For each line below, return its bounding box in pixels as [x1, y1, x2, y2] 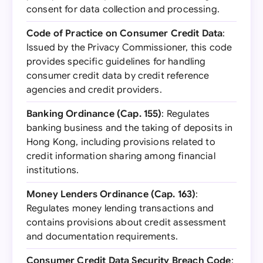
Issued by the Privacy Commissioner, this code [26, 42, 232, 53]
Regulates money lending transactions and [26, 203, 214, 214]
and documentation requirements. [26, 231, 178, 242]
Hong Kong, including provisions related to [26, 136, 215, 148]
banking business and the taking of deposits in [26, 122, 233, 134]
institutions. [26, 164, 79, 176]
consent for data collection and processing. [26, 4, 220, 15]
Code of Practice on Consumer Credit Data [26, 28, 223, 39]
